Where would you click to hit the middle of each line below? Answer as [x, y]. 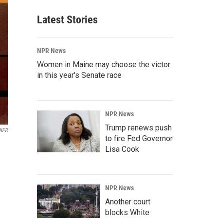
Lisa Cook [122, 149]
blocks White [127, 212]
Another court [128, 202]
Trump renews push [138, 128]
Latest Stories [67, 20]
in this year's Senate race [79, 75]
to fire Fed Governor [139, 138]
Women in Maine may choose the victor [104, 64]
